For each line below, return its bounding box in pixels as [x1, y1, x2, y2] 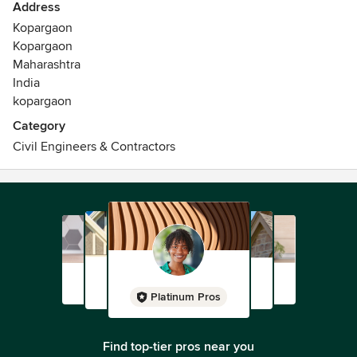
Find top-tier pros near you [103, 339, 254, 355]
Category [13, 118, 65, 134]
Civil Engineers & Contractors [13, 139, 175, 155]
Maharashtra [13, 57, 80, 73]
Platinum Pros [151, 290, 221, 304]
